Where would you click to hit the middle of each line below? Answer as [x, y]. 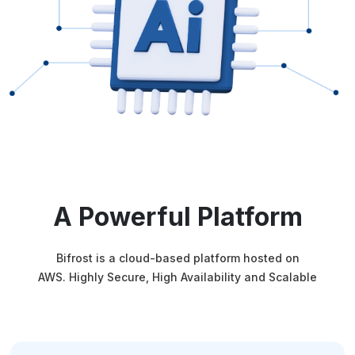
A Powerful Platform [177, 217]
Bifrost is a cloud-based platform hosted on [177, 258]
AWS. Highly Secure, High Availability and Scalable [177, 277]
